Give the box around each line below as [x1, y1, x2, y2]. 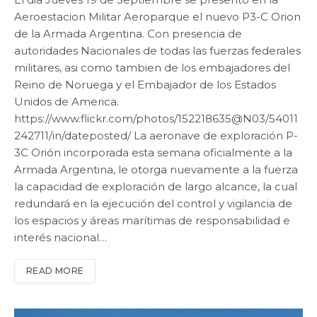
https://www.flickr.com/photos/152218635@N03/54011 [14, 112, 298, 126]
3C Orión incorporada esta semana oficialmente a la [14, 146, 292, 160]
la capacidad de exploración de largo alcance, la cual [14, 180, 297, 194]
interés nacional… [14, 231, 107, 245]
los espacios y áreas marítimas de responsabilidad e [14, 214, 290, 228]
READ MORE [26, 265, 84, 277]
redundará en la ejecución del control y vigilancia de [14, 197, 292, 211]
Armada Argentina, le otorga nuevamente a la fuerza [14, 163, 298, 177]
